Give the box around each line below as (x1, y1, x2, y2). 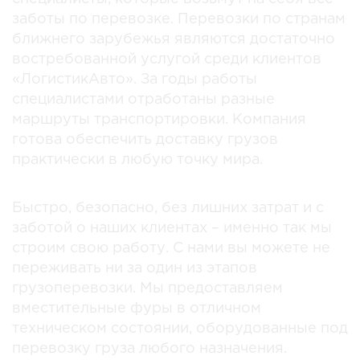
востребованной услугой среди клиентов (12, 52, 321, 66)
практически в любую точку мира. (12, 153, 263, 166)
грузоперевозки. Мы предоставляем (12, 281, 283, 295)
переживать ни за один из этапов (12, 261, 257, 275)
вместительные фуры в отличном (12, 301, 261, 315)
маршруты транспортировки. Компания (12, 112, 306, 126)
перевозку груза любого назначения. (12, 342, 287, 355)
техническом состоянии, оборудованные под (12, 321, 348, 335)
